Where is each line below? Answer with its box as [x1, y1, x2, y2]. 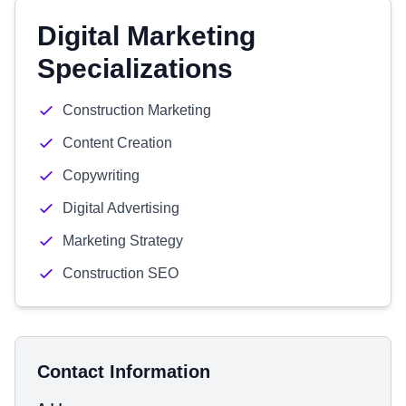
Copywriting [63, 168, 140, 183]
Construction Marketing [63, 102, 211, 118]
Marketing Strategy [63, 233, 183, 248]
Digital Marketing [37, 21, 256, 51]
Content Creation [63, 135, 172, 150]
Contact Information [37, 362, 210, 382]
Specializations [37, 53, 233, 83]
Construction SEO [63, 266, 179, 281]
